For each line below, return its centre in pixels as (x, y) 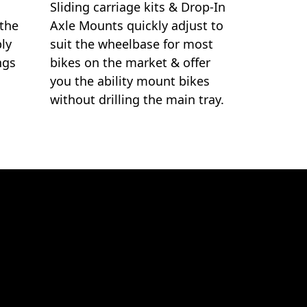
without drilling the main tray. (137, 99)
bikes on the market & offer (130, 62)
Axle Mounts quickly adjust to (137, 25)
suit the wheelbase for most (132, 44)
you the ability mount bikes (130, 81)
